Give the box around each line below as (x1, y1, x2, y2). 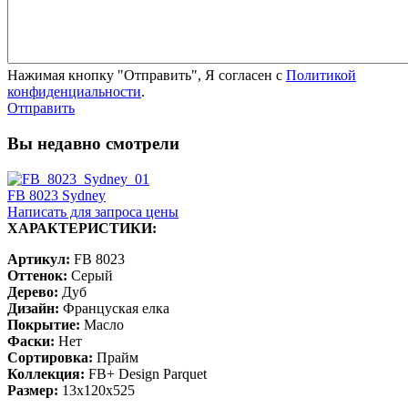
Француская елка (59, 300, 169, 316)
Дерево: (7, 283, 58, 300)
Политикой (286, 67, 356, 84)
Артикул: (7, 250, 70, 267)
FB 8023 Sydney (7, 187, 106, 203)
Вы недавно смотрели (7, 133, 179, 153)
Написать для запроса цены (7, 203, 178, 219)
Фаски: (7, 332, 55, 349)
